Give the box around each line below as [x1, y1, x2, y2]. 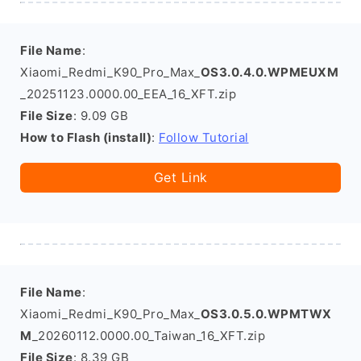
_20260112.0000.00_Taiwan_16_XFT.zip [31, 328, 265, 343]
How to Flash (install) [20, 130, 151, 145]
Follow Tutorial [159, 130, 249, 145]
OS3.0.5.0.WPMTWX [200, 306, 332, 322]
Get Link [153, 169, 208, 185]
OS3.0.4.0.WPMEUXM [200, 64, 338, 80]
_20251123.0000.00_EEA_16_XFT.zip [20, 86, 236, 102]
